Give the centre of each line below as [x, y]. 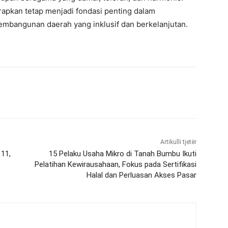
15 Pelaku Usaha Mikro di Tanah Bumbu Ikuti [122, 154]
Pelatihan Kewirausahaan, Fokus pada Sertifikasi [115, 165]
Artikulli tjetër [178, 142]
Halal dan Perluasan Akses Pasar [141, 175]
